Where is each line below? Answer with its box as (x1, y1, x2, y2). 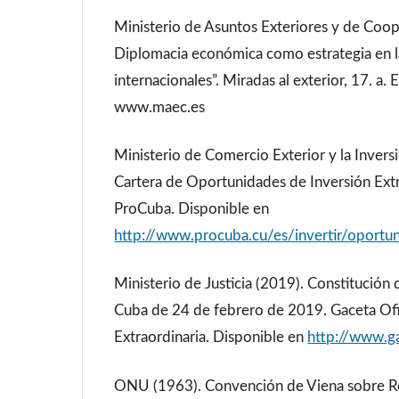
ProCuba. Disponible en (114, 201, 270, 217)
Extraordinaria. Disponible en (114, 330, 308, 346)
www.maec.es (114, 99, 206, 115)
